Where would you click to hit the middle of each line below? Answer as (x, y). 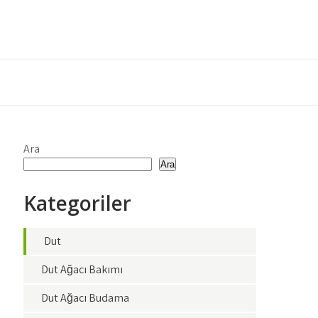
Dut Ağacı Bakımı (82, 269)
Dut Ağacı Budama (86, 298)
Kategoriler (78, 203)
